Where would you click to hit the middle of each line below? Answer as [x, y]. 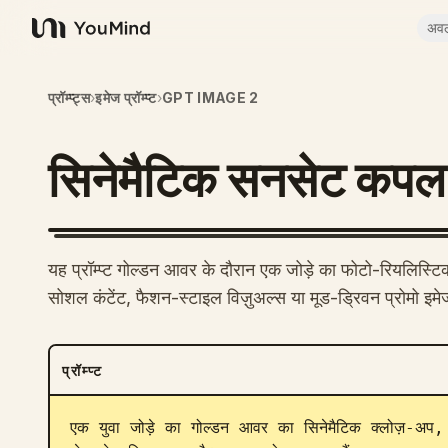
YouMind [64, 38]
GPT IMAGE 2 [210, 97]
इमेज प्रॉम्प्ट [126, 97]
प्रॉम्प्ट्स [69, 97]
